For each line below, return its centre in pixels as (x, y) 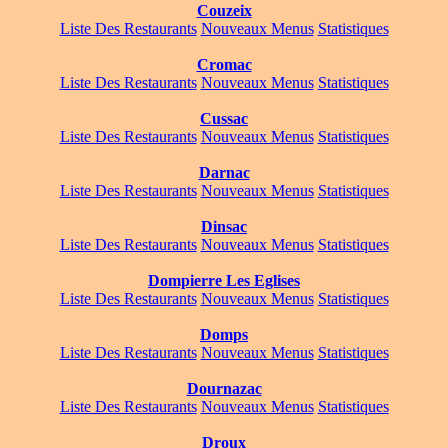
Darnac (224, 173)
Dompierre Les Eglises (224, 281)
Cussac (224, 119)
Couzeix (224, 11)
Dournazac (224, 389)
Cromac (224, 65)
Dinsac (224, 227)
